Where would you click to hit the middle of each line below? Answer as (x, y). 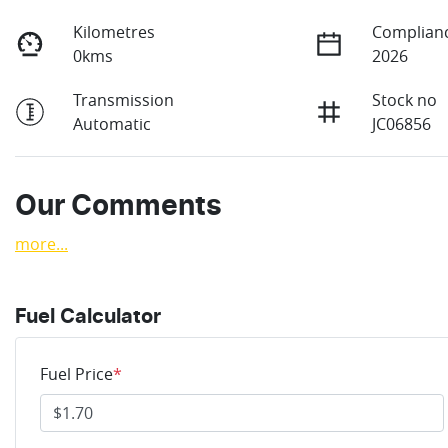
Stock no (405, 99)
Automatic (112, 123)
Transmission (124, 99)
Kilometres (114, 31)
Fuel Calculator (88, 316)
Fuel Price (76, 373)
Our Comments (118, 206)
